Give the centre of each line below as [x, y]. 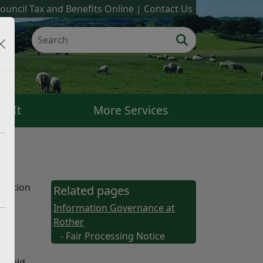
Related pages [92, 190]
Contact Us [168, 9]
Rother [69, 222]
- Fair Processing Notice [112, 236]
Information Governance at [114, 208]
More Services [130, 110]
